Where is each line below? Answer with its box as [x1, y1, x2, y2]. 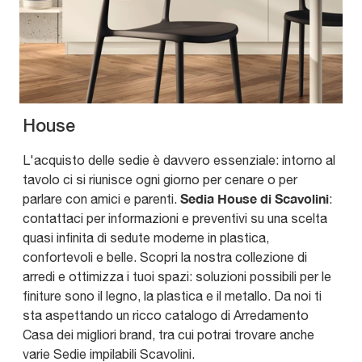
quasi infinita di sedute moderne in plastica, [23, 230, 269, 246]
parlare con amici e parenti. [23, 192, 180, 207]
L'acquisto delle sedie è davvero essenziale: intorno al [23, 153, 335, 168]
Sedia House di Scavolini [180, 191, 329, 207]
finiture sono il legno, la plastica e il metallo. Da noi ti [23, 288, 322, 304]
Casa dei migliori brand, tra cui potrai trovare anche [23, 327, 314, 343]
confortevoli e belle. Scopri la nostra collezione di [23, 250, 307, 265]
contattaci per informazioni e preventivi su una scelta [23, 211, 327, 226]
